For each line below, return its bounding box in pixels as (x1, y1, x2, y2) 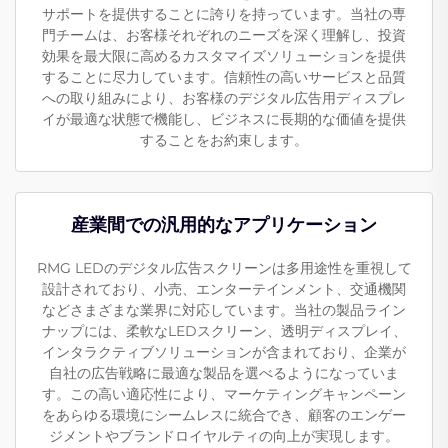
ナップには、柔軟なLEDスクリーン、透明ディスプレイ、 (41, 321, 407, 340)
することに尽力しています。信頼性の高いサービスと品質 (42, 67, 406, 86)
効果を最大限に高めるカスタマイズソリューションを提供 (42, 46, 406, 65)
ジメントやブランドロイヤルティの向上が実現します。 (49, 426, 399, 445)
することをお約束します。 (140, 130, 308, 149)
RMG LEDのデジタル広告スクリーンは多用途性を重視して (36, 258, 412, 277)
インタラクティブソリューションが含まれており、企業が (42, 342, 406, 361)
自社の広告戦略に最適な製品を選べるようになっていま (49, 363, 399, 382)
